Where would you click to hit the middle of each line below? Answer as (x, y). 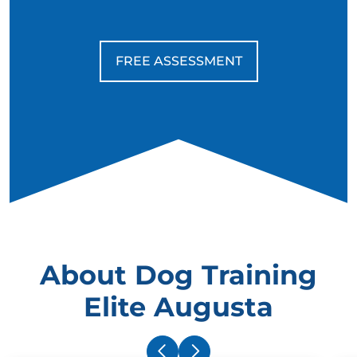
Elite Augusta (178, 306)
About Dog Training (178, 274)
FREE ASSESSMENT (178, 61)
